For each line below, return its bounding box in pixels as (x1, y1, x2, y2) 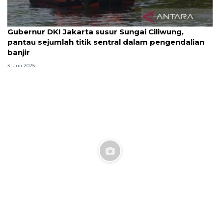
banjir (7, 47, 30, 57)
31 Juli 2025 (7, 62, 35, 69)
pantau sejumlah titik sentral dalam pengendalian (7, 37, 204, 47)
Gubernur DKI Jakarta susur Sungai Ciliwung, (7, 27, 184, 36)
